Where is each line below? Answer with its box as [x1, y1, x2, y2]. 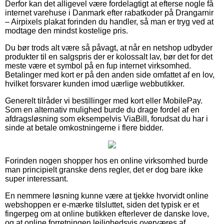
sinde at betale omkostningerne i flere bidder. [5, 123, 163, 132]
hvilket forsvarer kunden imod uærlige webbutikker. [5, 79, 184, 88]
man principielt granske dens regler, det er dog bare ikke [5, 165, 203, 174]
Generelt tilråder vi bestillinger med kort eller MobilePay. [5, 96, 202, 105]
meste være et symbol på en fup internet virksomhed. [5, 61, 191, 70]
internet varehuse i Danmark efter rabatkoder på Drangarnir [5, 8, 213, 17]
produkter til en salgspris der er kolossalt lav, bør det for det [5, 52, 212, 61]
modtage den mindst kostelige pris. [5, 26, 128, 35]
